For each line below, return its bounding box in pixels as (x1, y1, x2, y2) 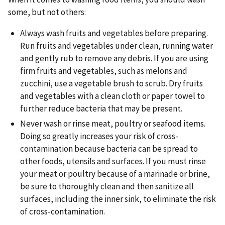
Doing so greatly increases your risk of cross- (20, 130, 178, 142)
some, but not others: (8, 7, 86, 18)
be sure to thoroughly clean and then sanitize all (20, 180, 194, 192)
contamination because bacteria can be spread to (20, 143, 198, 154)
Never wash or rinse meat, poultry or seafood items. (20, 118, 205, 129)
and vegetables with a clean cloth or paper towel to (20, 90, 205, 102)
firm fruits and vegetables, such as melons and (20, 65, 187, 77)
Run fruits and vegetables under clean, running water (20, 40, 213, 52)
